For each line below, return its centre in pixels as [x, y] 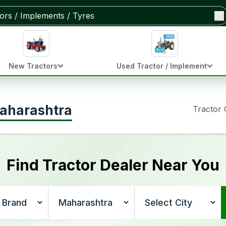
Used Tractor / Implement [161, 66]
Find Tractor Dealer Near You [113, 165]
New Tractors [33, 66]
